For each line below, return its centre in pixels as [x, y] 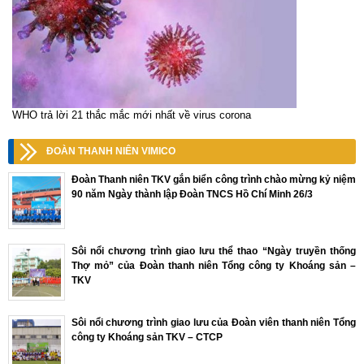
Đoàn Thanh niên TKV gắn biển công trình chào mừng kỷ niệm [214, 180]
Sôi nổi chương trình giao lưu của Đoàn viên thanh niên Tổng [214, 323]
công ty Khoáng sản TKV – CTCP [147, 338]
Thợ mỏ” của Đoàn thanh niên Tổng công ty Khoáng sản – [214, 266]
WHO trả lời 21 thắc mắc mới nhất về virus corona [132, 115]
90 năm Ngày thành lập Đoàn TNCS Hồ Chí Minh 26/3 [192, 195]
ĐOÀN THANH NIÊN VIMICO [111, 152]
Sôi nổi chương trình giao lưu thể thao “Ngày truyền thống [214, 251]
